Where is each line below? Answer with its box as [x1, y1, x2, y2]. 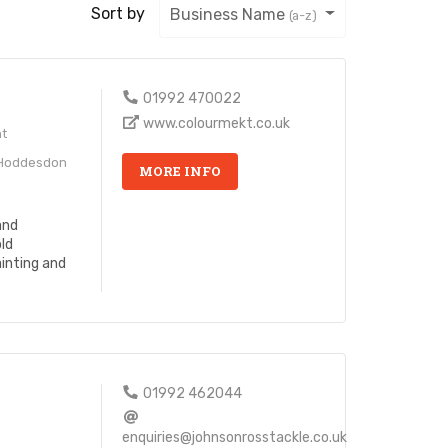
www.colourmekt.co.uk [142, 114, 290, 132]
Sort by [91, 3, 146, 23]
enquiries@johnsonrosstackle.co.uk [122, 428, 348, 446]
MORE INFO [139, 162, 222, 179]
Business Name [170, 4, 290, 24]
